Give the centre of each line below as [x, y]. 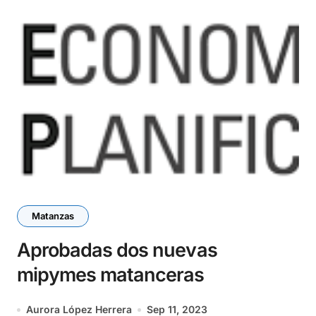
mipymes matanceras [111, 275]
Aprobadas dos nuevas [117, 250]
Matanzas [53, 216]
